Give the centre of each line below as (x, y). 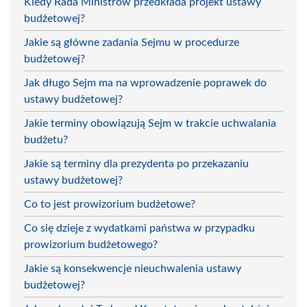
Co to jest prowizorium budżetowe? (110, 204)
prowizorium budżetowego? (91, 244)
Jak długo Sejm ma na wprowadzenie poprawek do (145, 83)
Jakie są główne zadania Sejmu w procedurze (132, 42)
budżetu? (46, 139)
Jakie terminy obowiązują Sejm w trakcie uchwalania (150, 123)
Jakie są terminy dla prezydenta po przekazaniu (136, 163)
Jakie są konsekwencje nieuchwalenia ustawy (133, 268)
